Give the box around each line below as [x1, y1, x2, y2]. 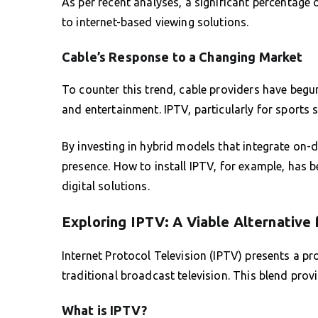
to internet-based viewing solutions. [62, 15, 249, 28]
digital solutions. [62, 179, 150, 192]
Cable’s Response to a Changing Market [62, 49, 303, 64]
